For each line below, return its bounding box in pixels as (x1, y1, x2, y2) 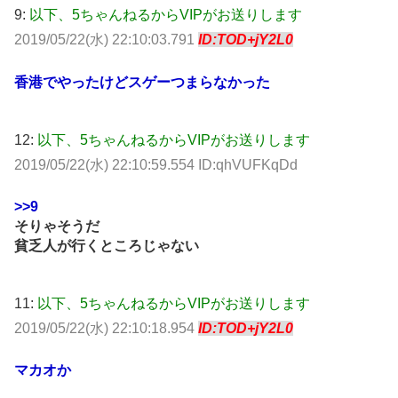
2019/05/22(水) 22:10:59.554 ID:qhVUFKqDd (14, 156, 298, 172)
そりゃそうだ (14, 218, 99, 234)
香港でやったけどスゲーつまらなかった (14, 74, 270, 90)
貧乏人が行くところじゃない (14, 237, 199, 253)
